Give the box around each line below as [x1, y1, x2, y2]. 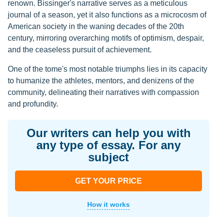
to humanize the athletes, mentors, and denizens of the [8, 77, 194, 85]
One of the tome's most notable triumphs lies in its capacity [8, 65, 207, 73]
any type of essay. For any [36, 139, 181, 152]
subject [88, 151, 129, 164]
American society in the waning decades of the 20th [8, 22, 184, 31]
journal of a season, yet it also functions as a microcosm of [8, 11, 206, 19]
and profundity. [8, 100, 58, 108]
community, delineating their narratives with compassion [8, 88, 199, 96]
